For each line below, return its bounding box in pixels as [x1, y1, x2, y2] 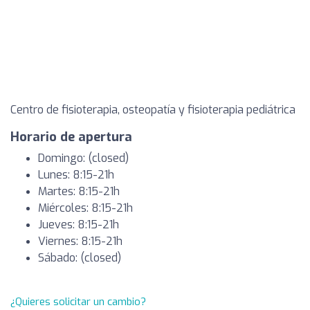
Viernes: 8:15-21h [38, 234, 122, 248]
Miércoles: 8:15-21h [38, 201, 133, 215]
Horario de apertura [10, 129, 132, 145]
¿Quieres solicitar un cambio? [10, 295, 146, 309]
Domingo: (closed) [38, 151, 129, 165]
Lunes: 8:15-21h [38, 167, 114, 182]
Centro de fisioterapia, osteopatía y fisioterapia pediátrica [10, 102, 295, 117]
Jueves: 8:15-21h [38, 217, 119, 232]
